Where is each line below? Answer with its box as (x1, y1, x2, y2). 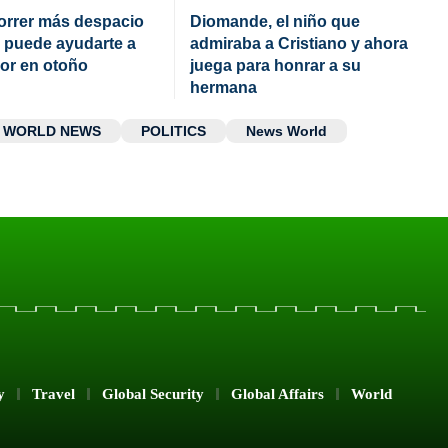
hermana (190, 78, 257, 96)
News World (246, 122, 327, 139)
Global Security (102, 385, 204, 402)
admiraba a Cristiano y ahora (190, 34, 408, 52)
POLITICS (141, 122, 206, 139)
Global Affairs (231, 385, 324, 402)
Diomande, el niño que (190, 12, 360, 30)
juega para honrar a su (190, 56, 361, 74)
